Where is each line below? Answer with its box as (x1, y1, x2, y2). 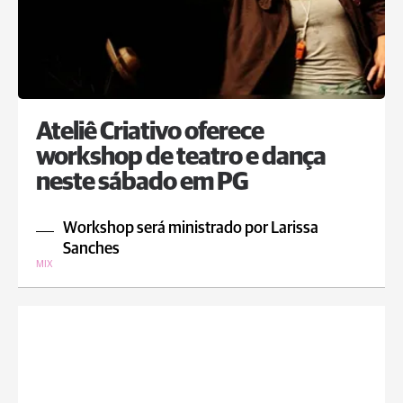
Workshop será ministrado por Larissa (63, 220, 318, 237)
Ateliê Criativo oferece (36, 120, 264, 145)
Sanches (63, 241, 120, 257)
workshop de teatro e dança (36, 145, 326, 170)
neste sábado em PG (36, 170, 248, 195)
